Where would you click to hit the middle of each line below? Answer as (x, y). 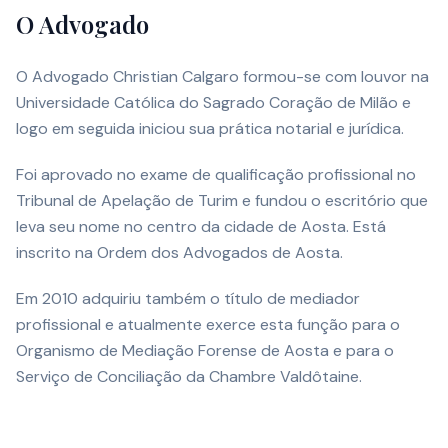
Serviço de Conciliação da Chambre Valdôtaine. (189, 377)
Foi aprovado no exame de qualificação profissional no (216, 175)
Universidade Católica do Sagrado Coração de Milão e (213, 103)
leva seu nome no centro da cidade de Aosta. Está (201, 227)
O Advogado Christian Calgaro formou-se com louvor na (222, 77)
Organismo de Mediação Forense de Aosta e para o (205, 351)
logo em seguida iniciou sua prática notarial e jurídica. (210, 129)
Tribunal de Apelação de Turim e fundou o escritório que (222, 201)
